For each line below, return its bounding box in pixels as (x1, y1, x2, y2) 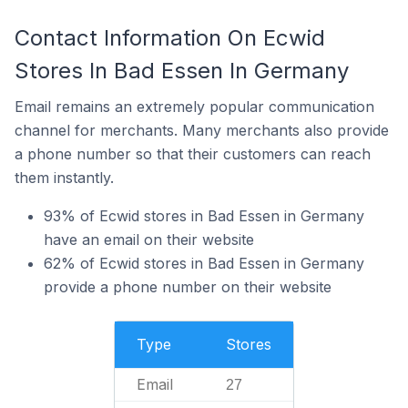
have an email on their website (44, 230, 254, 249)
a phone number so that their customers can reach (15, 145, 371, 163)
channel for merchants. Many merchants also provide (15, 121, 389, 139)
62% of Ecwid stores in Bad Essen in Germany (44, 254, 364, 272)
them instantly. (15, 168, 114, 187)
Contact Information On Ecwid (15, 25, 325, 51)
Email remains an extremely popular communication (15, 97, 374, 116)
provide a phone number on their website (44, 278, 331, 296)
